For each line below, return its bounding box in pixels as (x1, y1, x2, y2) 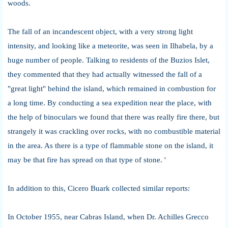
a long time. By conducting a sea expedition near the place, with (8, 98, 212, 107)
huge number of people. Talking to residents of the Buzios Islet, (8, 55, 210, 64)
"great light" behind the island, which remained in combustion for (8, 84, 216, 93)
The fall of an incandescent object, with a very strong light (8, 27, 193, 36)
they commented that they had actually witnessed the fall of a (8, 70, 202, 78)
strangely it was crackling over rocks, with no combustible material (8, 127, 220, 135)
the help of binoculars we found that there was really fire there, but (8, 112, 219, 121)
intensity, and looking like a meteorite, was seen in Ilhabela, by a (8, 41, 213, 50)
